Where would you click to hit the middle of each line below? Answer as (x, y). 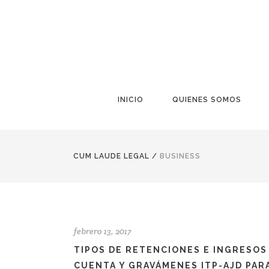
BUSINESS (180, 156)
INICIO (131, 100)
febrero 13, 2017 (102, 231)
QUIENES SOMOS (207, 100)
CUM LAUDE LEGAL (111, 156)
